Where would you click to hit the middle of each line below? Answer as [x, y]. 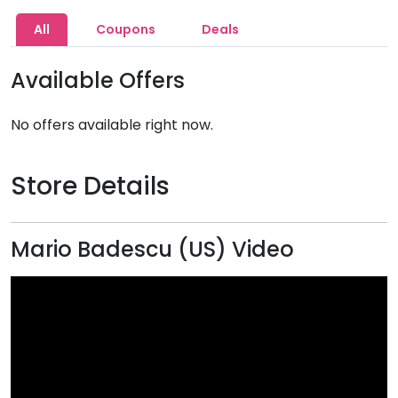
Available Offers [98, 80]
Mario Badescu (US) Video [152, 249]
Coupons [126, 29]
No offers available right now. [112, 125]
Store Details [90, 186]
